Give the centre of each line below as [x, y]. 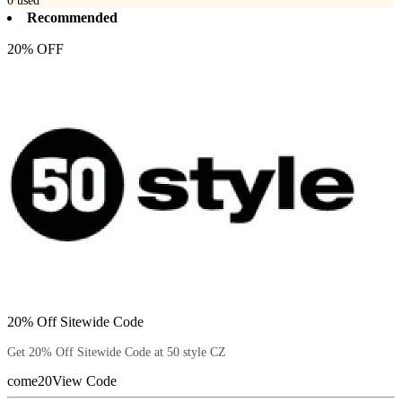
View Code [84, 380]
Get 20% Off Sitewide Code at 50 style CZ [117, 352]
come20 [30, 380]
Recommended [72, 17]
